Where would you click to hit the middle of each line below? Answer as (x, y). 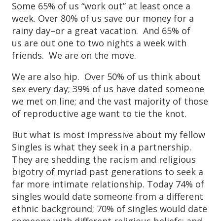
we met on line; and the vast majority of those (110, 101)
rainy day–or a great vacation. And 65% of (101, 30)
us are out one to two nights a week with (99, 43)
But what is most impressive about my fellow (109, 134)
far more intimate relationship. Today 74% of (108, 184)
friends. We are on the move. (75, 55)
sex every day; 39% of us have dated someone (108, 89)
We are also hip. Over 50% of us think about (106, 76)
